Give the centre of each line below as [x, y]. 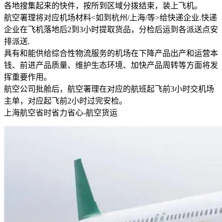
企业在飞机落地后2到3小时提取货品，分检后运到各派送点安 [111, 29]
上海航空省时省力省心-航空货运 [61, 112]
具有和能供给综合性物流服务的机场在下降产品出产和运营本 [111, 53]
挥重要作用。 [28, 77]
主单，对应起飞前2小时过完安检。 [65, 101]
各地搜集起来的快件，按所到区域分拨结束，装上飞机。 [103, 5]
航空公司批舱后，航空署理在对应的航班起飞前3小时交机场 [109, 89]
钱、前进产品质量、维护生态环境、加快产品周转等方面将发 [111, 65]
